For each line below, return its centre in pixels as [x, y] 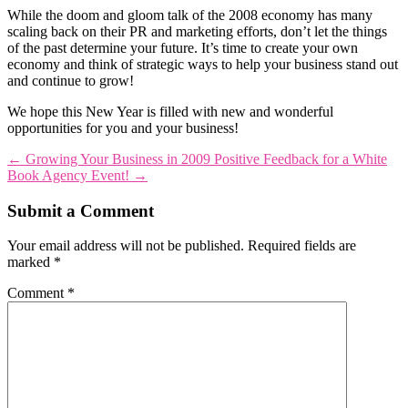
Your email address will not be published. [126, 246]
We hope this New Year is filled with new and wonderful [170, 111]
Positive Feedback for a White [301, 158]
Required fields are [302, 246]
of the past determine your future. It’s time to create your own [183, 47]
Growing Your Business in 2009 [118, 158]
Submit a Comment [81, 210]
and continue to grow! [71, 80]
